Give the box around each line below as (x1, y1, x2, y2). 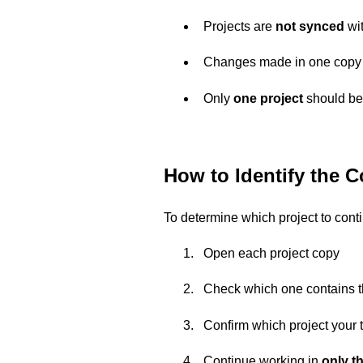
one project (233, 91, 303, 105)
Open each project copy (203, 246, 340, 261)
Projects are (203, 19, 275, 33)
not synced (275, 19, 344, 33)
